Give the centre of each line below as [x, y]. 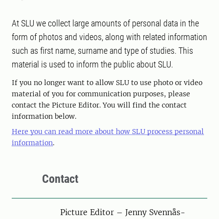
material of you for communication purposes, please [101, 94]
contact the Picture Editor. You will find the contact [99, 105]
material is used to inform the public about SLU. [92, 64]
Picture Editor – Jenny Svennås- [123, 212]
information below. [44, 116]
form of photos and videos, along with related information [109, 37]
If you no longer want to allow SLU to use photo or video [107, 83]
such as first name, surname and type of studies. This [102, 51]
